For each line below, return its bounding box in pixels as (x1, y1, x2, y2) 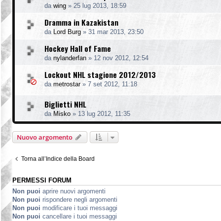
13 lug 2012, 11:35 (78, 110, 130, 117)
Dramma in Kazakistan (44, 16, 118, 28)
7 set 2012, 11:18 (88, 80, 137, 88)
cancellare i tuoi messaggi (40, 212, 117, 220)
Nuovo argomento (17, 132, 73, 142)
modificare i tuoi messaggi (40, 204, 117, 212)
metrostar (53, 80, 80, 88)
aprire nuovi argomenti (40, 187, 106, 195)
